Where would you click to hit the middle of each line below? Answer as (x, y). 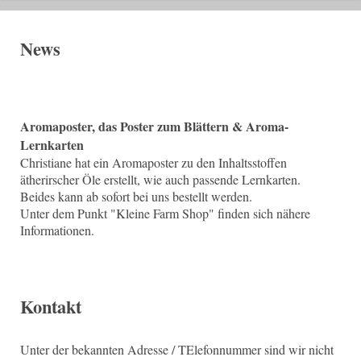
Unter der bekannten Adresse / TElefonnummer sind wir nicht (177, 349)
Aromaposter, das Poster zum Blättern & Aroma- (154, 126)
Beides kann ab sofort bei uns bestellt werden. (136, 196)
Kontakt (51, 306)
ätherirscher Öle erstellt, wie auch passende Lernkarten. (160, 179)
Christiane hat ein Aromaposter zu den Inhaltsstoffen (154, 162)
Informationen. (57, 230)
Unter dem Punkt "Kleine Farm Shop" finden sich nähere (165, 213)
